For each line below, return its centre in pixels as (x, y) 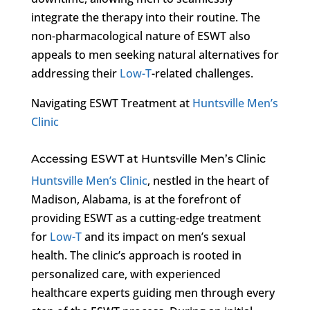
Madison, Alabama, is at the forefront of (136, 199)
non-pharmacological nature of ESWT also (140, 36)
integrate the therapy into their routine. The (145, 17)
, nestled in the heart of (208, 180)
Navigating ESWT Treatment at (111, 103)
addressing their (75, 73)
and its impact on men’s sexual (163, 236)
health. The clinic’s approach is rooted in (136, 255)
